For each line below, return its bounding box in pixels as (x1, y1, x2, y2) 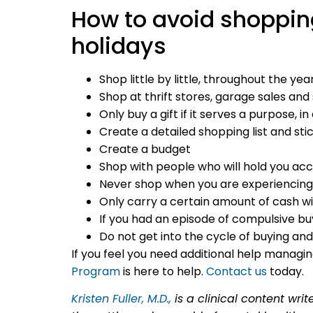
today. (267, 263, 304, 279)
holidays (71, 29, 166, 61)
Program (71, 263, 120, 279)
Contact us (206, 263, 267, 279)
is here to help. (120, 263, 206, 279)
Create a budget (99, 140, 191, 157)
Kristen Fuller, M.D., (71, 291, 171, 307)
